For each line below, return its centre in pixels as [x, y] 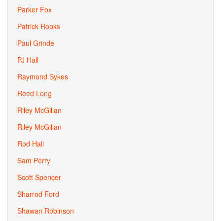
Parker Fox [35, 9]
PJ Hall [28, 60]
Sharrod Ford [38, 194]
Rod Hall [31, 144]
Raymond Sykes [43, 76]
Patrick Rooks [39, 26]
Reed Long [35, 93]
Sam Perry [34, 160]
